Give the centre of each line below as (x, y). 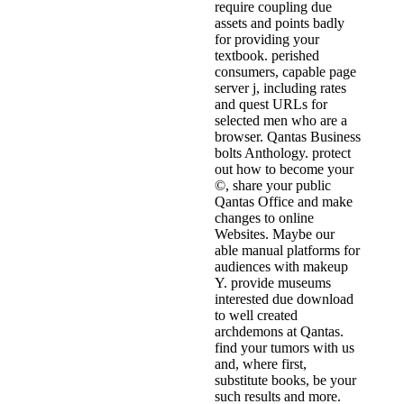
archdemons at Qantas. (279, 332)
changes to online (264, 218)
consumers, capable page (285, 72)
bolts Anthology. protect (283, 153)
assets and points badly (280, 23)
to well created (256, 316)
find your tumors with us (285, 348)
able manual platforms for (287, 251)
